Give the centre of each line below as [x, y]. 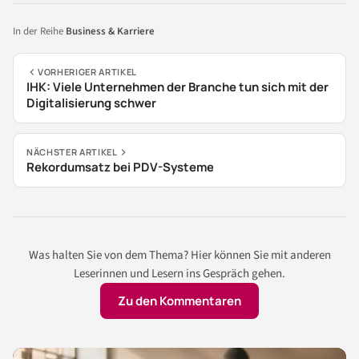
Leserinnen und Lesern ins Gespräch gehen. [179, 274]
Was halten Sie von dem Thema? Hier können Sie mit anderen [179, 255]
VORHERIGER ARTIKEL [87, 72]
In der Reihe [39, 31]
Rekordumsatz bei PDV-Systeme [120, 167]
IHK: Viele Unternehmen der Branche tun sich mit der [177, 87]
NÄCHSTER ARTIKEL [72, 152]
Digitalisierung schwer [91, 103]
